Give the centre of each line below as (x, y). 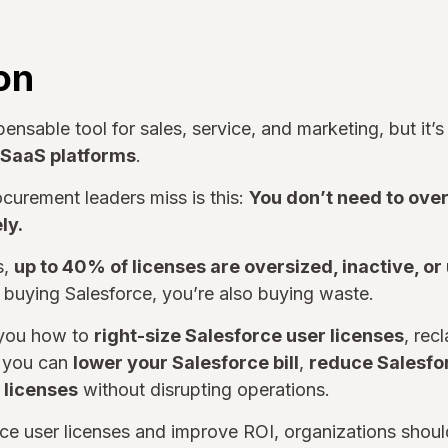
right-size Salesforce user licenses (249, 335)
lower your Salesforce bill (186, 362)
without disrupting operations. (204, 389)
